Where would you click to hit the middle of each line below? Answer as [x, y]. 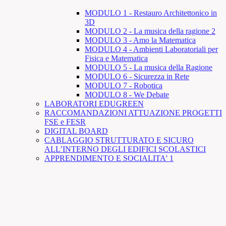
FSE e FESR [65, 122]
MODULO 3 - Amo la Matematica [140, 40]
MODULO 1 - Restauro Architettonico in [151, 13]
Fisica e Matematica [116, 58]
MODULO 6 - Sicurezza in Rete [137, 76]
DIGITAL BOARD [76, 131]
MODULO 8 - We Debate [127, 94]
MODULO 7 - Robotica [124, 85]
